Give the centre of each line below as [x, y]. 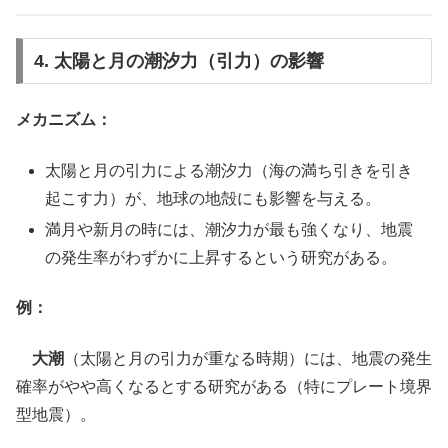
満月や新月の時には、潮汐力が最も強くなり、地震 [229, 230]
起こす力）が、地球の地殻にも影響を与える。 [213, 198]
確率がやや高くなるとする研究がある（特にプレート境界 [224, 386]
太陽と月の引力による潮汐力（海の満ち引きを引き [229, 170]
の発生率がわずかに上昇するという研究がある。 [221, 258]
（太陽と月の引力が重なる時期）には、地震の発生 [248, 358]
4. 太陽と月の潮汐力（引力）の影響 [178, 60]
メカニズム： [64, 120]
